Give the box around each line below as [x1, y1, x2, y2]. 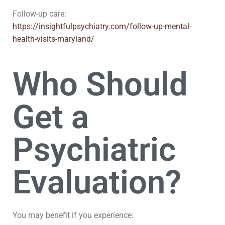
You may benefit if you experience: [13, 210, 134, 220]
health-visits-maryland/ [13, 34, 94, 44]
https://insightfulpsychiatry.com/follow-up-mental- [13, 22, 191, 31]
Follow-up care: [13, 9, 66, 19]
